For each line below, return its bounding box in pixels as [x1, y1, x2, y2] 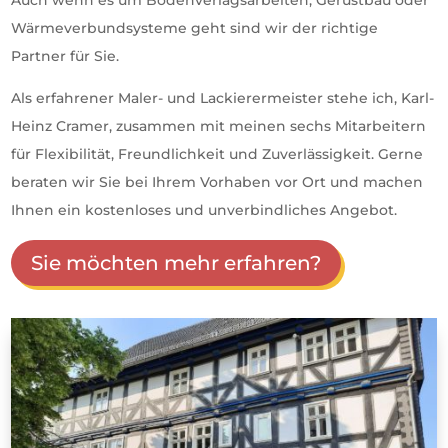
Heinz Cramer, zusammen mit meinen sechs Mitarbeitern [11, 117, 427, 135]
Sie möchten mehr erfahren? [31, 251, 322, 275]
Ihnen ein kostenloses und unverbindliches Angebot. [11, 201, 398, 219]
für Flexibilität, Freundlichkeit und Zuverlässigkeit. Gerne [11, 145, 424, 163]
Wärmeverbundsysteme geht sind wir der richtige [11, 19, 379, 37]
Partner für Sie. [11, 47, 120, 65]
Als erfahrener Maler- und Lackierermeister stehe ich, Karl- [11, 89, 435, 107]
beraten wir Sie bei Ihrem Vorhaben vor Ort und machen [11, 173, 424, 191]
